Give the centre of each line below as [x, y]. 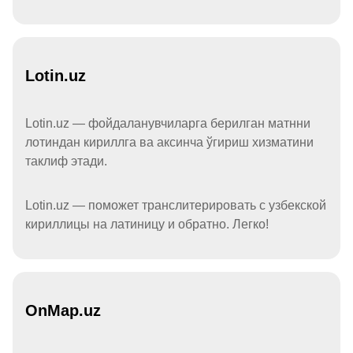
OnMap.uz [63, 311]
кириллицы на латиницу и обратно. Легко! [147, 225]
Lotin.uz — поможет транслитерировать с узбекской [176, 206]
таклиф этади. [66, 162]
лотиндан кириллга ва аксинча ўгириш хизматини [169, 143]
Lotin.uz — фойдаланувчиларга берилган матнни [168, 124]
